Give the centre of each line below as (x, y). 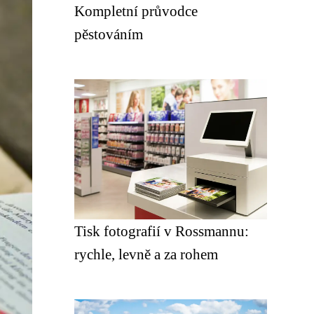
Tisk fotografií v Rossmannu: (162, 231)
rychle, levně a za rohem (146, 254)
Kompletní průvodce (136, 11)
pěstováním (109, 34)
